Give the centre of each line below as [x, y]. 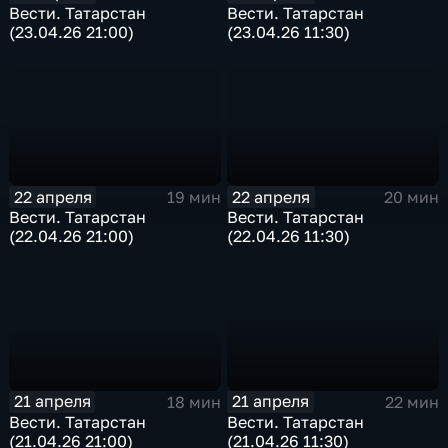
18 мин [193, 401]
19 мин [193, 197]
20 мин [411, 197]
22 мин [411, 401]
